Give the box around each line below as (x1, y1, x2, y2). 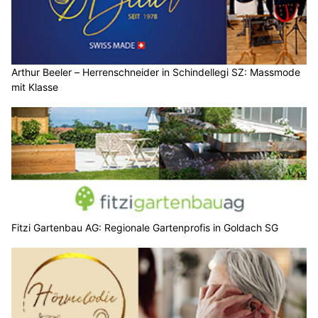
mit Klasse (11, 80, 58, 93)
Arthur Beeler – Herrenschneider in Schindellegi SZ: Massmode (11, 65, 300, 78)
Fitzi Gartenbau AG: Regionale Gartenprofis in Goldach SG (11, 221, 278, 234)
